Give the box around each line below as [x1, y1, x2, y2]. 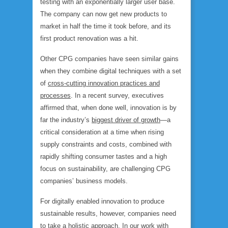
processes [40, 92, 71, 99]
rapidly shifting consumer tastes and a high [40, 153, 167, 160]
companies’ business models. [40, 177, 128, 185]
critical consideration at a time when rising [40, 128, 164, 136]
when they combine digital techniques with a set [40, 67, 181, 75]
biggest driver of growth [92, 116, 160, 124]
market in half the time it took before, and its [40, 22, 171, 30]
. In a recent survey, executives [71, 92, 164, 99]
